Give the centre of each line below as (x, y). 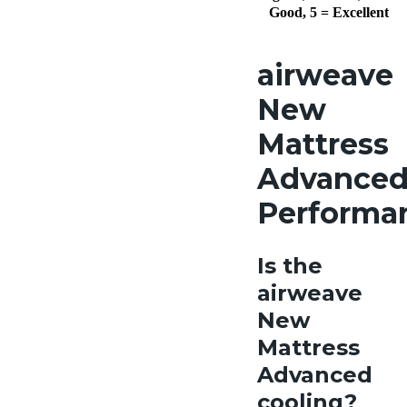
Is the (290, 265)
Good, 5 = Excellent (328, 12)
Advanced (315, 374)
